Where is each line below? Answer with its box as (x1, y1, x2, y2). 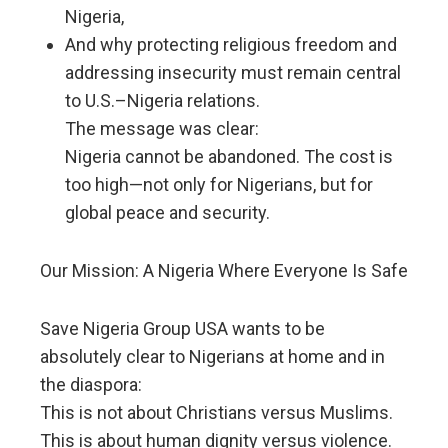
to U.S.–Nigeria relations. (65, 90, 260, 112)
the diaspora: (40, 374, 142, 396)
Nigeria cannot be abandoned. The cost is (65, 146, 393, 168)
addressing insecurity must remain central (65, 62, 401, 84)
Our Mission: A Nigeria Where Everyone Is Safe (40, 260, 408, 282)
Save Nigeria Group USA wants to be (40, 318, 325, 340)
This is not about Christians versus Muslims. (40, 402, 393, 424)
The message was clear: (65, 118, 259, 140)
